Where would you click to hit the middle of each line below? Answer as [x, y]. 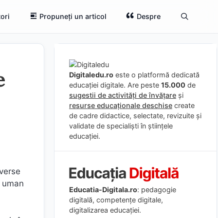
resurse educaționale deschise [121, 105]
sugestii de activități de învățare [123, 95]
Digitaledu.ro [91, 75]
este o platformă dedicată [156, 75]
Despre [148, 16]
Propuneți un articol [73, 16]
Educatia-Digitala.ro [103, 189]
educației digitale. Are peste [115, 85]
